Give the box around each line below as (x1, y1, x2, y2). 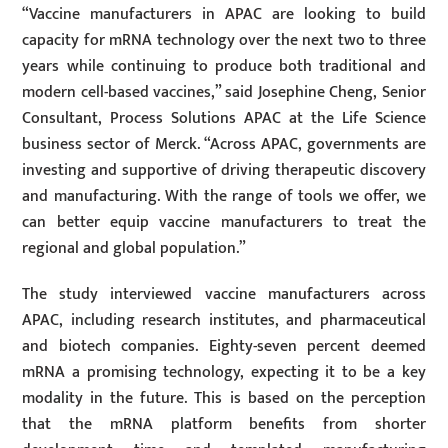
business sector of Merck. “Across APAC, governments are (22, 130, 426, 158)
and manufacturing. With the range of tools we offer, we (22, 182, 426, 210)
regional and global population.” (22, 234, 247, 262)
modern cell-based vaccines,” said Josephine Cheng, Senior (22, 78, 426, 106)
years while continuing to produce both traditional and (22, 52, 426, 80)
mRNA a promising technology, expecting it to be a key (22, 359, 426, 387)
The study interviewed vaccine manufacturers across (22, 281, 426, 309)
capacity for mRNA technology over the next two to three (22, 26, 426, 54)
